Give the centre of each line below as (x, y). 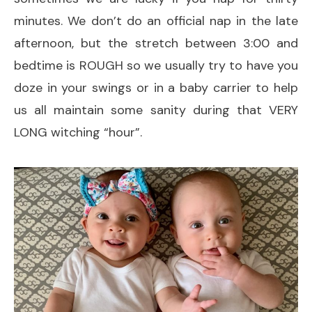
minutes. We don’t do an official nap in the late (156, 21)
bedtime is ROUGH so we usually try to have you (156, 65)
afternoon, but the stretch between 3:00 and (156, 43)
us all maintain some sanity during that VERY (156, 110)
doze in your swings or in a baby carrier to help (156, 87)
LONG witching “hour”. (80, 132)
